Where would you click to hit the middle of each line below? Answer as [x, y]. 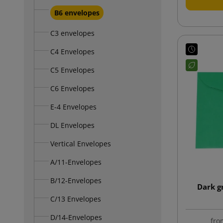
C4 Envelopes [72, 51]
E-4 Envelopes [73, 107]
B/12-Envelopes [76, 180]
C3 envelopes [72, 33]
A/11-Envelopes [76, 162]
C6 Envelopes [72, 88]
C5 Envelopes [72, 70]
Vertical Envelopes [81, 143]
